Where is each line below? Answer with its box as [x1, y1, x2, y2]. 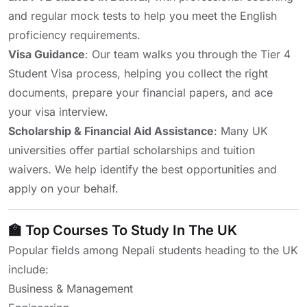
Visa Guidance [8, 47, 85, 61]
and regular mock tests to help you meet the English [8, 9, 277, 23]
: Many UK [214, 124, 268, 138]
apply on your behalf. [8, 182, 119, 195]
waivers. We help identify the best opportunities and [8, 162, 277, 176]
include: [8, 262, 49, 276]
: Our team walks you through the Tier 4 [85, 47, 291, 61]
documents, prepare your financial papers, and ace [8, 86, 273, 99]
